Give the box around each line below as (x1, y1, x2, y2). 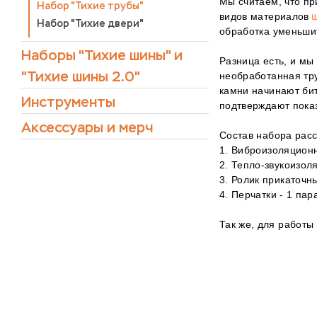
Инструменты (21, 93, 115, 111)
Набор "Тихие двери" (37, 18, 144, 30)
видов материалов (219, 11, 312, 22)
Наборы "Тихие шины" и (21, 47, 183, 64)
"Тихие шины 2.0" (21, 68, 140, 86)
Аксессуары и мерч (21, 119, 153, 137)
